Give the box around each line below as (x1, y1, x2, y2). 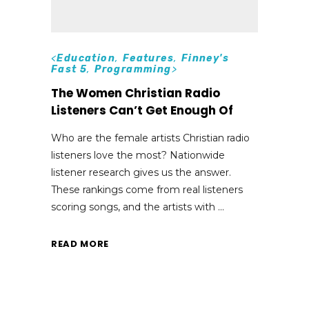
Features (122, 52, 175, 64)
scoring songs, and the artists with (51, 200, 218, 213)
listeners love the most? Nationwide (51, 148, 225, 161)
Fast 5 (51, 63, 88, 75)
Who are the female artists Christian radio (51, 131, 250, 144)
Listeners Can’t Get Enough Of (51, 101, 233, 119)
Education (57, 52, 116, 64)
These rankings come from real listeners (51, 183, 243, 196)
